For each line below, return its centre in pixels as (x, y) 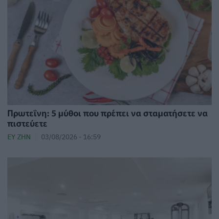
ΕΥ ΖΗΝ (19, 136)
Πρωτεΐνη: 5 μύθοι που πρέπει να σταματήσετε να (108, 112)
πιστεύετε (27, 123)
